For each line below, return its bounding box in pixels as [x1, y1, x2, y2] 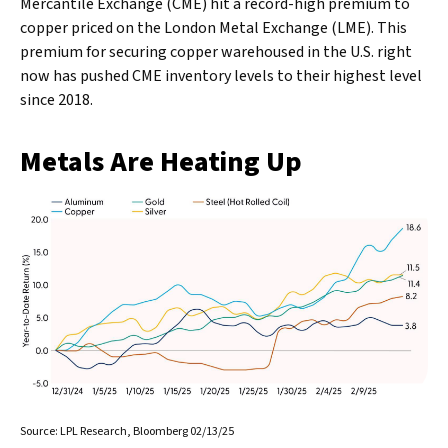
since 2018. [20, 89, 93, 111]
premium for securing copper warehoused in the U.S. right [20, 41, 412, 63]
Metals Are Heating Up [20, 142, 302, 182]
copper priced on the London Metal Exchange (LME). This [20, 17, 407, 39]
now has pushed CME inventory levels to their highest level [20, 65, 422, 87]
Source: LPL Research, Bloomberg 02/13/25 [20, 422, 234, 440]
